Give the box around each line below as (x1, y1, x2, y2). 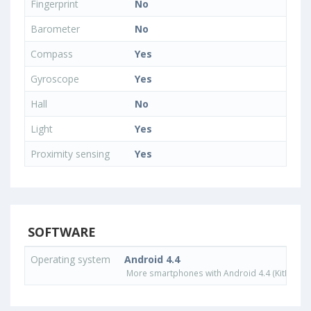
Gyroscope (31, 72, 82, 86)
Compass (31, 47, 76, 61)
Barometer (31, 22, 83, 36)
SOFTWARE (24, 224, 96, 241)
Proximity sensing (31, 147, 112, 161)
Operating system (31, 253, 113, 267)
